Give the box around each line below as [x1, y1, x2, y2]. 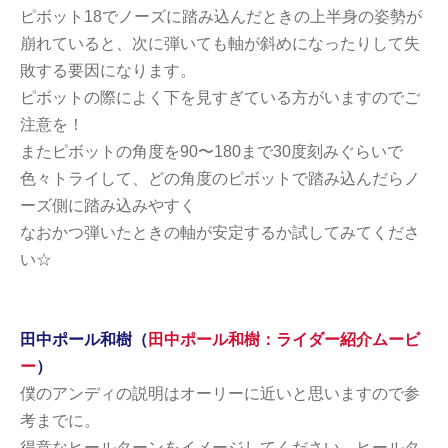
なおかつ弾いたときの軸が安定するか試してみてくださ [20, 223, 420, 241]
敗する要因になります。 [20, 61, 196, 79]
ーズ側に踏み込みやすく [20, 196, 196, 214]
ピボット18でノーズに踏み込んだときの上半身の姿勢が [20, 7, 422, 25]
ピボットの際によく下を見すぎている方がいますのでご [20, 88, 420, 106]
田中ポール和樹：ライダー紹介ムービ [148, 330, 420, 348]
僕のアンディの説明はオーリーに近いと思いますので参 [20, 384, 420, 402]
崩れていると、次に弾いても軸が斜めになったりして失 [20, 34, 420, 52]
